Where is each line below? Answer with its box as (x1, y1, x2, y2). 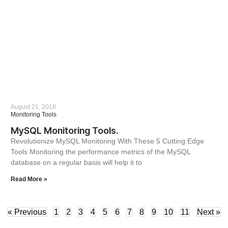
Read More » (10, 176, 47, 183)
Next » (197, 208, 220, 217)
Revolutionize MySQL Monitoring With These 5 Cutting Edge (10, 137, 204, 146)
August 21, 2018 (10, 103, 56, 111)
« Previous (8, 208, 46, 217)
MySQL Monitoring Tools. (10, 125, 118, 136)
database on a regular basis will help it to (10, 158, 142, 167)
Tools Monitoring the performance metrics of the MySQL (10, 148, 190, 156)
